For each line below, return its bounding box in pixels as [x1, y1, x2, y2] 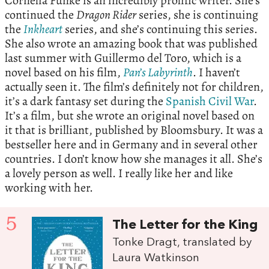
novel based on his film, [5, 64, 123, 81]
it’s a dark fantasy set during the [5, 93, 166, 110]
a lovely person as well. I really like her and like [5, 165, 233, 182]
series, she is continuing [136, 7, 258, 23]
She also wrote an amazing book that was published [5, 35, 258, 52]
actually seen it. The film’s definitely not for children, [5, 79, 264, 95]
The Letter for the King [112, 219, 258, 232]
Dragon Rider [76, 7, 136, 23]
